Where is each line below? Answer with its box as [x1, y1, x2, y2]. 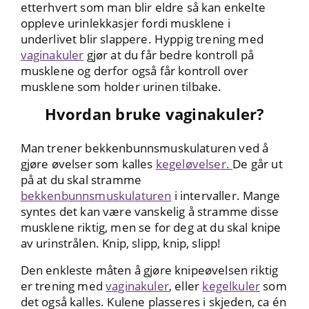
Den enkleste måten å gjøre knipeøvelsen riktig [20, 262, 279, 279]
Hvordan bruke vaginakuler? [44, 103, 265, 126]
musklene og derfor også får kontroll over [20, 63, 249, 79]
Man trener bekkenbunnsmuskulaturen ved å [20, 140, 269, 157]
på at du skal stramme [20, 172, 142, 188]
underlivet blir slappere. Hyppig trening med [20, 31, 263, 48]
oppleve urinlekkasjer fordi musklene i [20, 15, 230, 32]
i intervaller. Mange [171, 188, 280, 204]
